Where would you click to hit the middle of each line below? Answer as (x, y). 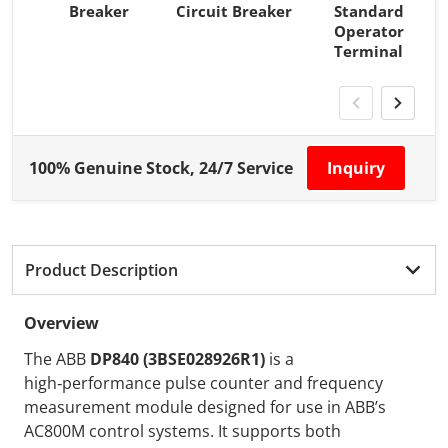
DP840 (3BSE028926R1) (175, 359)
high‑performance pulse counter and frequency (203, 383)
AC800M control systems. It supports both (182, 431)
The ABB (55, 359)
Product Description (101, 270)
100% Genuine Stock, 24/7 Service (161, 168)
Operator (368, 31)
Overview (61, 323)
